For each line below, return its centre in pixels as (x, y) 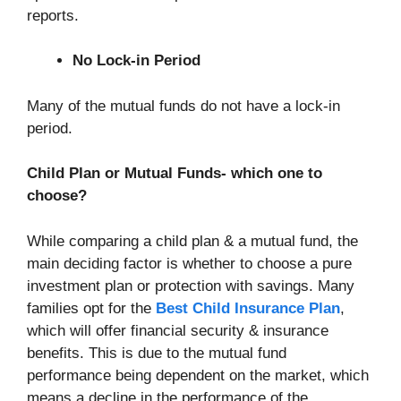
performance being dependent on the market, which (198, 375)
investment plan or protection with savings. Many (191, 286)
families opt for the (89, 308)
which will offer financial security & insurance (178, 330)
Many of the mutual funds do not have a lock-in (183, 106)
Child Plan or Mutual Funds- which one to (175, 174)
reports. (53, 15)
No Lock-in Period (137, 61)
